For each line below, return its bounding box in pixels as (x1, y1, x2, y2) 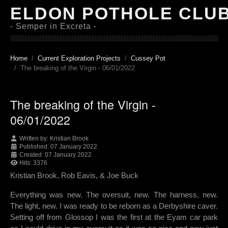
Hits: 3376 (19, 159, 47, 167)
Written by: (18, 135, 50, 142)
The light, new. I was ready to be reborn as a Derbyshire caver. (10, 202, 218, 211)
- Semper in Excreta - (10, 22, 97, 31)
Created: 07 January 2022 (19, 151, 92, 159)
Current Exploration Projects (38, 54, 121, 62)
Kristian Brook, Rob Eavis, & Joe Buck (10, 171, 138, 180)
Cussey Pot (131, 54, 165, 62)
